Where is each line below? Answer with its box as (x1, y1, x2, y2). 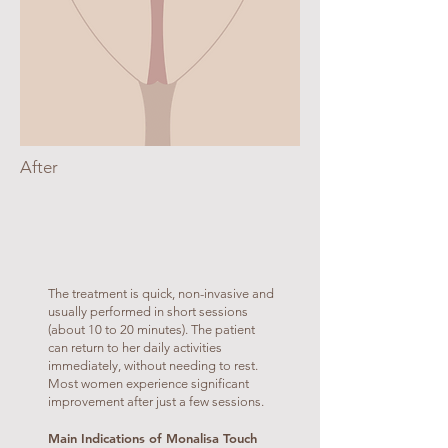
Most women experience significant (48, 376, 249, 391)
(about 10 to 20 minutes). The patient (48, 322, 255, 337)
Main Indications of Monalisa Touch (48, 430, 257, 446)
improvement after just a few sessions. (48, 394, 264, 409)
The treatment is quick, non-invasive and (48, 286, 274, 301)
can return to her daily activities (48, 340, 222, 355)
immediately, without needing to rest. (48, 358, 258, 373)
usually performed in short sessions (48, 304, 248, 319)
